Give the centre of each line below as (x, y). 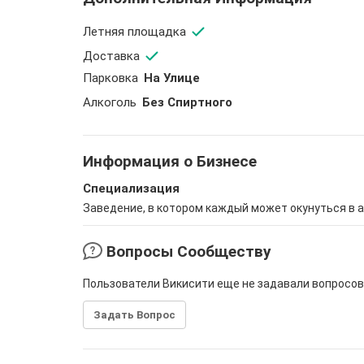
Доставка (111, 56)
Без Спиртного (186, 102)
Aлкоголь (110, 102)
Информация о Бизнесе (170, 161)
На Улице (170, 78)
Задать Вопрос (134, 315)
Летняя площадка (134, 31)
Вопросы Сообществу (187, 251)
